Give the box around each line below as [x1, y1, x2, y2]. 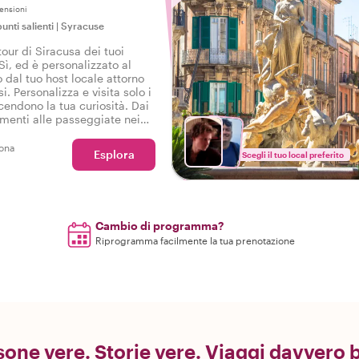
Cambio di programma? [95, 219, 224, 232]
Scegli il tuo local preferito [242, 150, 344, 159]
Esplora [93, 147, 135, 161]
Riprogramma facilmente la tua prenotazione [95, 235, 296, 246]
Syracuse [61, 20, 104, 31]
